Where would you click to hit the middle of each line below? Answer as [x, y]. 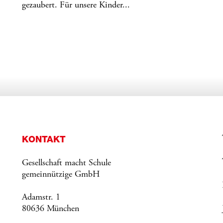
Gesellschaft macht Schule [66, 164]
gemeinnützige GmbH [61, 175]
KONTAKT [44, 139]
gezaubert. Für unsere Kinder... [76, 6]
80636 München [51, 209]
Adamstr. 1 [41, 198]
